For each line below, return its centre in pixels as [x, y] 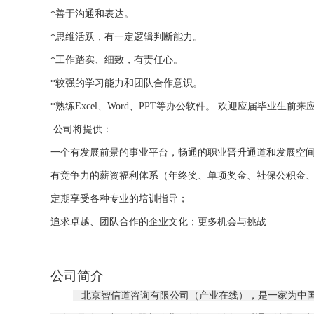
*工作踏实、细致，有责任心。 [117, 60]
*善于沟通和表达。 [92, 14]
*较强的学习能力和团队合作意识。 [127, 83]
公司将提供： [81, 130]
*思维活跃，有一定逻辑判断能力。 [127, 37]
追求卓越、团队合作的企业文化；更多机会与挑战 [158, 222]
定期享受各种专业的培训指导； [119, 199]
